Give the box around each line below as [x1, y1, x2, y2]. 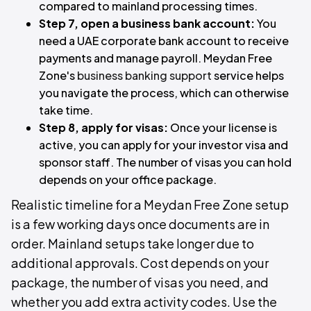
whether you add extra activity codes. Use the [11, 294, 277, 310]
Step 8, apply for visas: [39, 120, 168, 135]
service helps [212, 68, 284, 83]
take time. [39, 103, 93, 117]
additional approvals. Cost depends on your [11, 255, 269, 271]
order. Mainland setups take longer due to [11, 235, 254, 251]
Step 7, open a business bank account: [39, 16, 255, 31]
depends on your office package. [39, 172, 217, 187]
